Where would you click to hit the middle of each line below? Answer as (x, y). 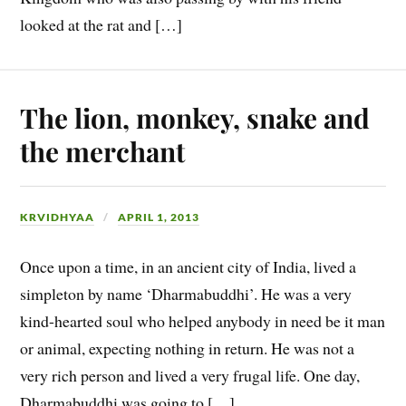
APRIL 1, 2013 (159, 217)
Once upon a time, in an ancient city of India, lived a (188, 267)
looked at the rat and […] (101, 25)
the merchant (103, 151)
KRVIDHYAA (58, 217)
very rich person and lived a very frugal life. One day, (190, 376)
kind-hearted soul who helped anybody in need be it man (203, 321)
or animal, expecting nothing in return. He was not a (188, 348)
